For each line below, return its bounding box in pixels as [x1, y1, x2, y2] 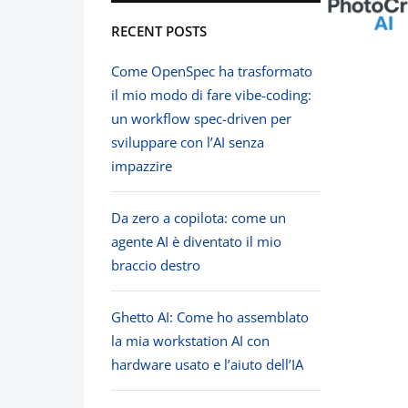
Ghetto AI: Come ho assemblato [111, 308, 309, 327]
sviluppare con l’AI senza [111, 133, 264, 152]
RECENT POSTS [111, 22, 207, 41]
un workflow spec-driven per [111, 109, 291, 128]
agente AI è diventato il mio [111, 232, 281, 251]
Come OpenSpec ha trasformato [111, 62, 312, 81]
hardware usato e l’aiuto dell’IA [111, 355, 303, 374]
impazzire [111, 157, 172, 176]
